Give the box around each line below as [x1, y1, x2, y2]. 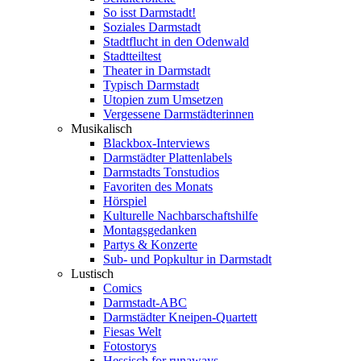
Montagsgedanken [103, 223, 197, 237]
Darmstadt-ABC [103, 296, 187, 309]
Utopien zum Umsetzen [103, 93, 223, 106]
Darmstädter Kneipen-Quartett [103, 310, 257, 324]
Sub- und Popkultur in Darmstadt [103, 252, 272, 266]
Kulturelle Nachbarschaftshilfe [103, 209, 258, 222]
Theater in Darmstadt [103, 64, 210, 77]
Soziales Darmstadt [103, 20, 201, 34]
